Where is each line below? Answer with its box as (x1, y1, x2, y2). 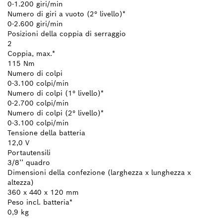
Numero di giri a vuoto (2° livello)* (7, 9, 125, 18)
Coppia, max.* (7, 49, 55, 58)
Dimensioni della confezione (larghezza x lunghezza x (7, 167, 191, 177)
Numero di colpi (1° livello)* (7, 88, 104, 98)
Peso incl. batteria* (7, 197, 72, 207)
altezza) (7, 177, 34, 187)
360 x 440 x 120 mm (7, 187, 79, 197)
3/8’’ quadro (7, 158, 50, 167)
